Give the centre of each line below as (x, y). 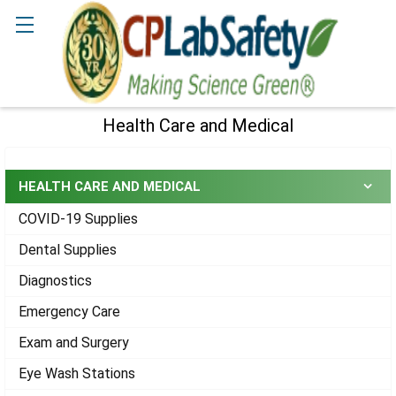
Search (35, 66)
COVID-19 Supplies (78, 218)
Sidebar (51, 164)
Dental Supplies (68, 249)
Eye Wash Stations (77, 373)
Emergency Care (69, 311)
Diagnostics (55, 280)
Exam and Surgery (74, 342)
